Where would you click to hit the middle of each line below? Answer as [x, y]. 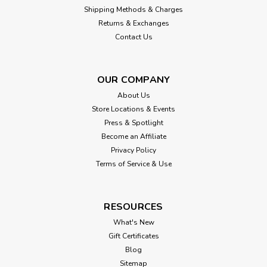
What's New [133, 222]
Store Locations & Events [133, 109]
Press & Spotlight [133, 122]
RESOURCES [133, 207]
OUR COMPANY [133, 80]
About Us [133, 95]
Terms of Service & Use [133, 164]
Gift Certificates [133, 236]
